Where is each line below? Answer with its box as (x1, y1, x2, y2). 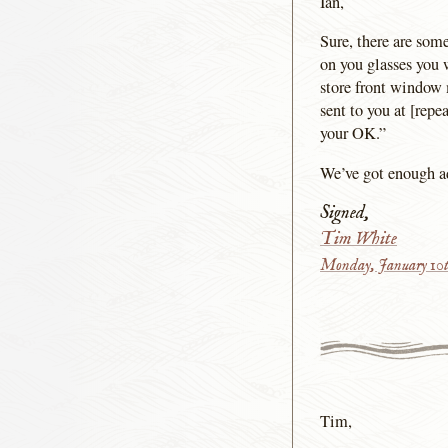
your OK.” (320, 122, 387, 145)
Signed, (320, 202, 370, 226)
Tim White (320, 228, 398, 252)
